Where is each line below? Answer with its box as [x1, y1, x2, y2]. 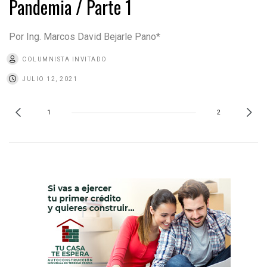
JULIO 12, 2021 [22, 75, 77, 82]
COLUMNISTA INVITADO [22, 55, 107, 63]
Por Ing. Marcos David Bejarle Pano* [9, 30, 160, 42]
